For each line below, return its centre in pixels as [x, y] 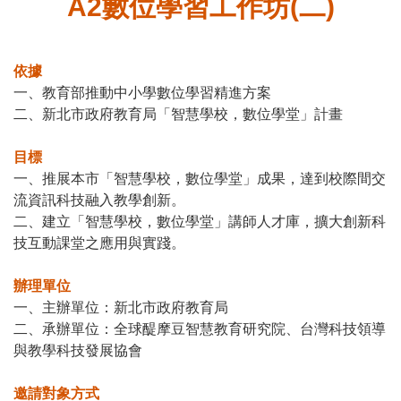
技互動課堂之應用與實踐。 [99, 243]
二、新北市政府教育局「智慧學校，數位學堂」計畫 [178, 114]
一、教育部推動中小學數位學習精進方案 [142, 93]
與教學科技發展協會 [78, 350]
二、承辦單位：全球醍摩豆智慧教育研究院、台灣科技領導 [200, 329]
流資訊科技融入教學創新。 [99, 200]
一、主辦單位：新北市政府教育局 [121, 307]
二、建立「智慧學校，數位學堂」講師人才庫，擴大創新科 [200, 222]
